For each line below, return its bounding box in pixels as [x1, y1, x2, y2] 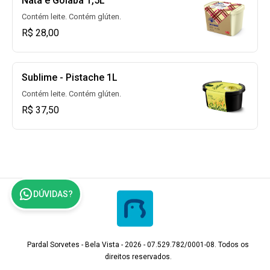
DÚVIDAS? [33, 189, 73, 199]
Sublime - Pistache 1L [22, 72, 118, 83]
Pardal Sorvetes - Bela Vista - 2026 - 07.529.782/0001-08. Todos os [27, 240, 249, 249]
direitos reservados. [104, 253, 172, 261]
